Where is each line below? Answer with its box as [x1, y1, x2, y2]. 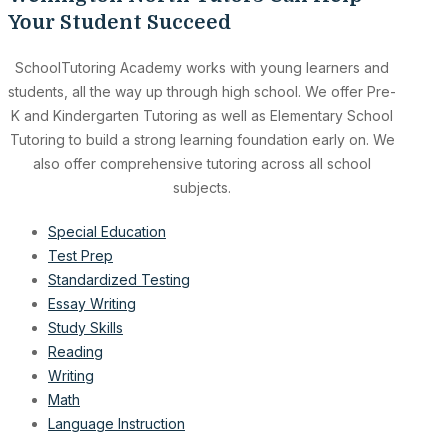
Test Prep [48, 246, 113, 264]
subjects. [173, 178, 232, 196]
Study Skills [48, 318, 123, 336]
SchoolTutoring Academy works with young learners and [15, 58, 390, 76]
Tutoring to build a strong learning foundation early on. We [9, 130, 395, 148]
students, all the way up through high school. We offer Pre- [8, 82, 397, 100]
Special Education [48, 222, 166, 240]
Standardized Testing [48, 270, 190, 288]
